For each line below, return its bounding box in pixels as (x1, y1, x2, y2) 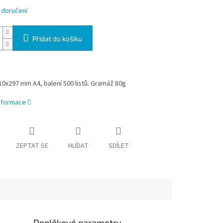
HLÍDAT (68, 141, 89, 151)
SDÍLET (108, 141, 129, 151)
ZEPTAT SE (15, 141, 48, 151)
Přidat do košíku (32, 34, 82, 43)
